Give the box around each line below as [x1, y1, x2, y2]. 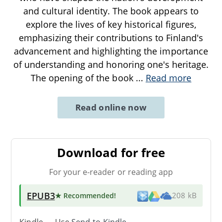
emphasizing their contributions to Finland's [18, 31, 204, 44]
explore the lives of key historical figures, [25, 18, 197, 30]
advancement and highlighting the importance [14, 45, 208, 57]
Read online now [75, 101, 147, 113]
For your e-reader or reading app [49, 166, 173, 177]
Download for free [57, 144, 165, 161]
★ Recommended [55, 190, 114, 200]
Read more [145, 71, 192, 84]
